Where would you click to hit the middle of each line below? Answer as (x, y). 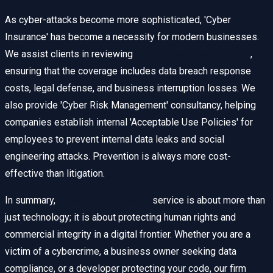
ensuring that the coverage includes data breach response (128, 71)
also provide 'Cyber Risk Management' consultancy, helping (130, 105)
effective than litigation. (55, 174)
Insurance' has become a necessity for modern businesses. (132, 37)
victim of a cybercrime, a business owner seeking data (121, 252)
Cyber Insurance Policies (193, 54)
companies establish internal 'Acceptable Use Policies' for (129, 122)
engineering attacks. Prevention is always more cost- (118, 157)
